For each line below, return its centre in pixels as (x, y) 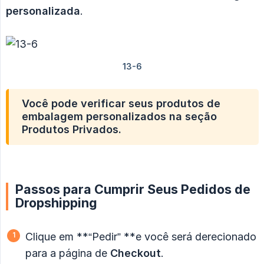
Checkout (136, 253)
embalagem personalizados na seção (119, 117)
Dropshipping (56, 203)
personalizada (43, 11)
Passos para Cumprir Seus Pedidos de (133, 189)
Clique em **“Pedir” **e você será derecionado (141, 237)
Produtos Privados (70, 130)
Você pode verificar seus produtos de (121, 104)
